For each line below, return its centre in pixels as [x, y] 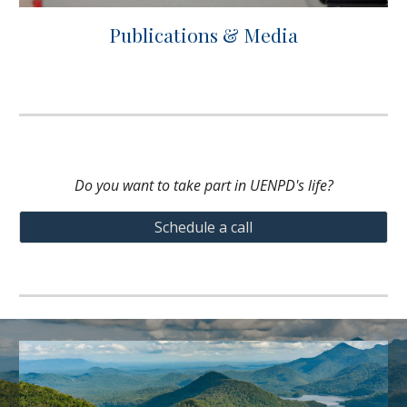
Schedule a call [203, 227]
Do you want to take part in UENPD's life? [203, 185]
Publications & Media [203, 35]
